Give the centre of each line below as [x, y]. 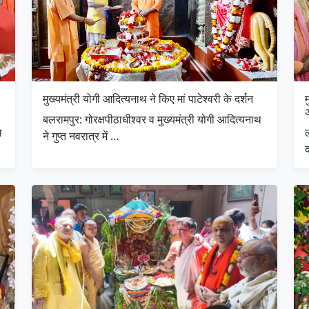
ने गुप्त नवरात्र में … [81, 136]
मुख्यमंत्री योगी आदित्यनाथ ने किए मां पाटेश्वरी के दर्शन [148, 98]
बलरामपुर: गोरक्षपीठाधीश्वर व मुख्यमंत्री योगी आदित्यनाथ [152, 119]
